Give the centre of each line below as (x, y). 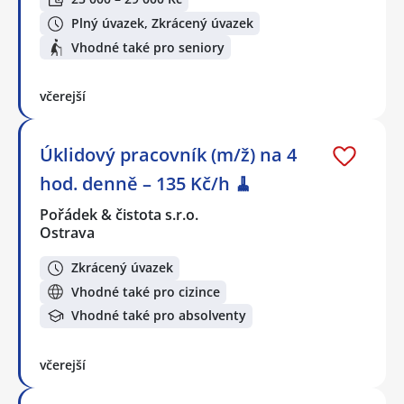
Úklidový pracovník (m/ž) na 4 (168, 154)
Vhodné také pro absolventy (159, 316)
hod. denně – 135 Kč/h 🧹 (146, 183)
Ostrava (67, 232)
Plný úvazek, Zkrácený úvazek (162, 23)
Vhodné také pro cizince (146, 291)
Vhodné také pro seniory (148, 47)
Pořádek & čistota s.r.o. (120, 214)
